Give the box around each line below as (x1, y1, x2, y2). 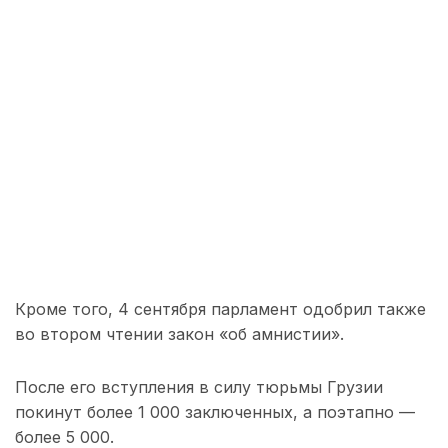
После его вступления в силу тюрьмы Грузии (15, 377, 383, 398)
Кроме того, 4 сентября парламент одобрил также (15, 299, 426, 320)
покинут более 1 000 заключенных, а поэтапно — (15, 402, 415, 423)
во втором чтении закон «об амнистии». (15, 324, 344, 345)
